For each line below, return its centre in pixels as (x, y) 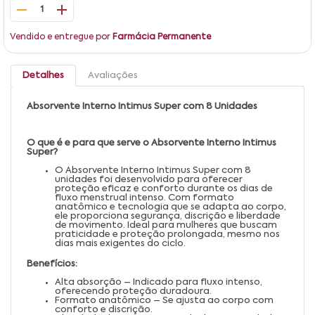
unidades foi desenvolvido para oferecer (149, 179)
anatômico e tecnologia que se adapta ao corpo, (171, 207)
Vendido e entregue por (61, 37)
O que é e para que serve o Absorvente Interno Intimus (152, 143)
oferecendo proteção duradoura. (133, 291)
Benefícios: (52, 264)
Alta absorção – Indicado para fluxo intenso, (159, 282)
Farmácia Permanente (162, 37)
